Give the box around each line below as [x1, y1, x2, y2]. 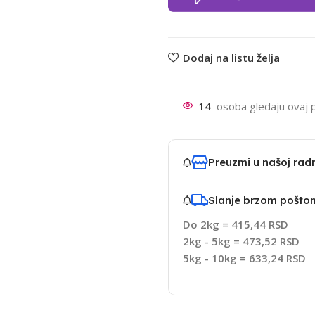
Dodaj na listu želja [182, 50, 280, 65]
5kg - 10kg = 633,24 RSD [182, 251, 306, 266]
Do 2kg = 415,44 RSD [182, 217, 288, 232]
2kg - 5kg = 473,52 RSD [182, 234, 300, 249]
